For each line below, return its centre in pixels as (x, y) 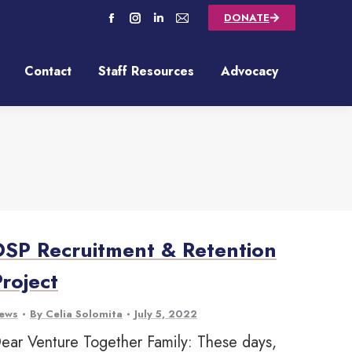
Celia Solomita (84, 314)
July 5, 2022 (166, 314)
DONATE (247, 18)
